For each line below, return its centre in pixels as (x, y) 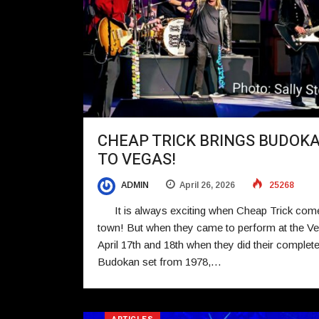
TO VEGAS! (137, 160)
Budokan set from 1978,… (159, 261)
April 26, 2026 (207, 185)
